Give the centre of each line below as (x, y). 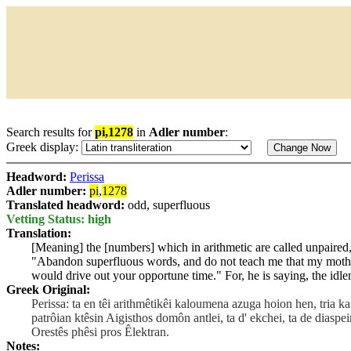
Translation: (39, 233)
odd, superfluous (169, 205)
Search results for (51, 132)
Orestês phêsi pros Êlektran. (100, 332)
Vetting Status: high (59, 219)
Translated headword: (67, 205)
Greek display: (44, 147)
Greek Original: (48, 289)
